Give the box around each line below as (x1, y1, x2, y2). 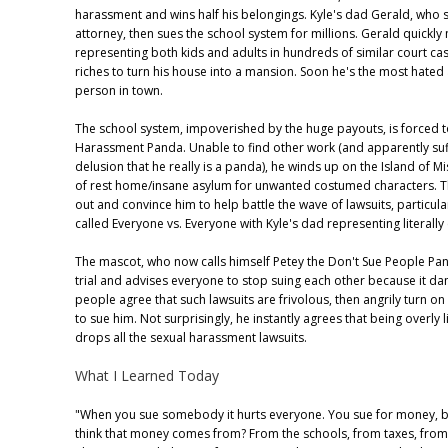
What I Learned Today (75, 366, 219, 386)
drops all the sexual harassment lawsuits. (75, 328, 307, 346)
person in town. (75, 81, 163, 99)
